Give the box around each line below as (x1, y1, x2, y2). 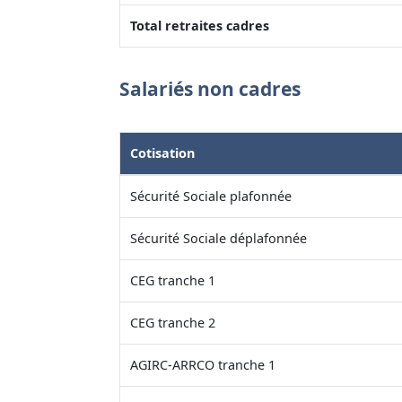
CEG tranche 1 (129, 271, 215, 289)
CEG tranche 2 (129, 313, 215, 331)
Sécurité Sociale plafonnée (129, 187, 292, 205)
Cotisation (129, 144, 195, 162)
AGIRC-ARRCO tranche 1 (129, 355, 275, 373)
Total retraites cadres (129, 16, 269, 34)
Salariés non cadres (119, 76, 301, 102)
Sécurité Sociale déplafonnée (129, 229, 307, 247)
